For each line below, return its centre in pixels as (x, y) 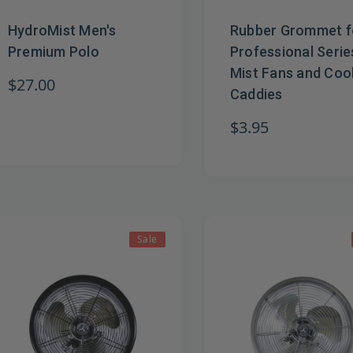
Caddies (256, 95)
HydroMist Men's (62, 31)
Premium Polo (54, 52)
